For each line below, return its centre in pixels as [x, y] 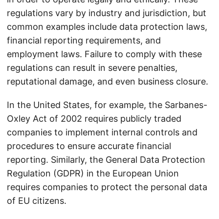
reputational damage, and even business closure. [108, 81]
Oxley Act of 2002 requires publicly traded [94, 119]
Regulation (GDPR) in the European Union [93, 173]
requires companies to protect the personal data [107, 187]
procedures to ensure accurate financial [89, 146]
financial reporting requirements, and [84, 40]
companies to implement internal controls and [102, 132]
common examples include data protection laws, [107, 27]
